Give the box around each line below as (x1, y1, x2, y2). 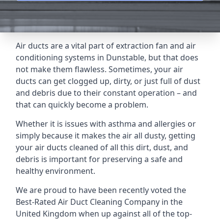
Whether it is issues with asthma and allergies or (16, 118, 196, 129)
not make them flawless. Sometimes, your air (16, 64, 183, 75)
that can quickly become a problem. (16, 99, 148, 110)
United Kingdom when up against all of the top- (16, 208, 192, 219)
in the (160, 196, 183, 207)
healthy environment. (16, 165, 95, 176)
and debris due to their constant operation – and (16, 87, 197, 98)
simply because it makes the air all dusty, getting (16, 130, 195, 141)
